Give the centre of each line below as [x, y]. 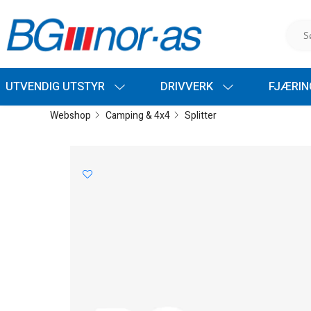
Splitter [200, 115]
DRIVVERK [188, 86]
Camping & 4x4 [137, 115]
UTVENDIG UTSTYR [57, 86]
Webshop [70, 115]
